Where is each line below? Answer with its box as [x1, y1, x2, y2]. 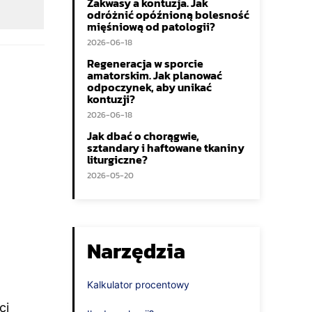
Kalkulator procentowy [87, 279, 189, 290]
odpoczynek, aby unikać [87, 79, 212, 95]
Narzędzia [87, 235, 185, 267]
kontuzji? [87, 91, 135, 107]
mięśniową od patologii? [87, 18, 215, 35]
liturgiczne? [87, 151, 148, 168]
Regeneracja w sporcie [87, 55, 203, 72]
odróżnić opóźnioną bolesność [87, 6, 249, 23]
